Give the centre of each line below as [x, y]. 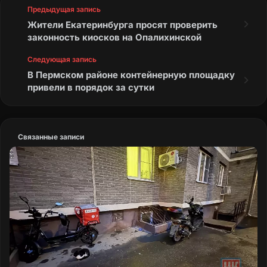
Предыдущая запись [64, 9]
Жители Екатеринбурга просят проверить [122, 24]
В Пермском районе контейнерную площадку [131, 74]
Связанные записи [51, 136]
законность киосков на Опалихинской [114, 37]
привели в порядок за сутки [91, 87]
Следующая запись [62, 59]
